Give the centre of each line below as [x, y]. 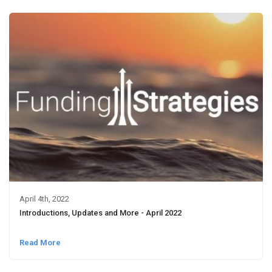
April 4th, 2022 [44, 199]
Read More [40, 243]
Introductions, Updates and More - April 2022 [100, 213]
